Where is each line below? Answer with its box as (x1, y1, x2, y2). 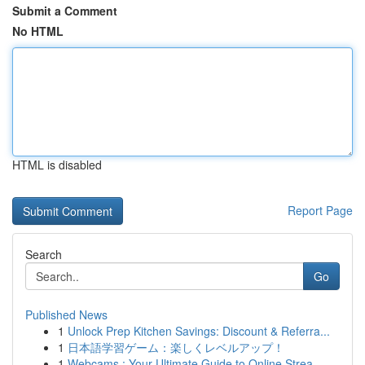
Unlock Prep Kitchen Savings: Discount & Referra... (68, 323, 330, 339)
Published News (25, 306, 108, 323)
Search (25, 246, 62, 262)
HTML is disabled (12, 156, 102, 173)
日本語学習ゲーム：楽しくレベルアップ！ (68, 339, 284, 355)
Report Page (288, 202, 353, 218)
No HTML (12, 23, 64, 39)
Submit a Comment (12, 2, 117, 19)
